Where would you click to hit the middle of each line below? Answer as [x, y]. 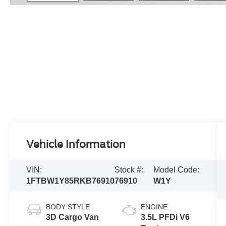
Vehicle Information [76, 144]
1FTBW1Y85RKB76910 [71, 181]
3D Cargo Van [73, 217]
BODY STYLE [68, 207]
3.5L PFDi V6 [165, 217]
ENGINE [154, 207]
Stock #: [129, 170]
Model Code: [176, 170]
